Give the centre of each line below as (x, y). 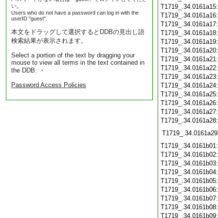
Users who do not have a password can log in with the (75, 13)
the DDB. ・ (28, 70)
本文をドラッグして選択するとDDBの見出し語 (78, 32)
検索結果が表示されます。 (49, 41)
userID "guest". (29, 18)
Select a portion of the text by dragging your (73, 55)
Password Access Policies (49, 85)
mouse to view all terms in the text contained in (78, 63)
